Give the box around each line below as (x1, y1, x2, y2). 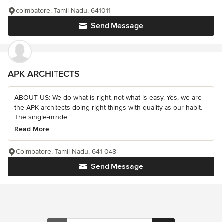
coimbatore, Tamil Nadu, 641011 (16, 6, 111, 15)
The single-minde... (14, 112, 72, 121)
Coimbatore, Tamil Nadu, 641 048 (16, 147, 116, 156)
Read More (14, 124, 49, 133)
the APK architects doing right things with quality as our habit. (14, 103, 202, 111)
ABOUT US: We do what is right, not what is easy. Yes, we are (14, 93, 202, 102)
